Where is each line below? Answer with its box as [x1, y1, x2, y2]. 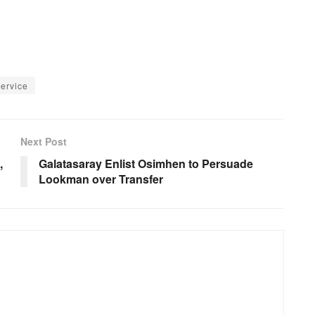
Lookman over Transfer [39, 170, 163, 187]
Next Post [20, 134, 67, 148]
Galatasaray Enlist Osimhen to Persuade [39, 155, 253, 172]
